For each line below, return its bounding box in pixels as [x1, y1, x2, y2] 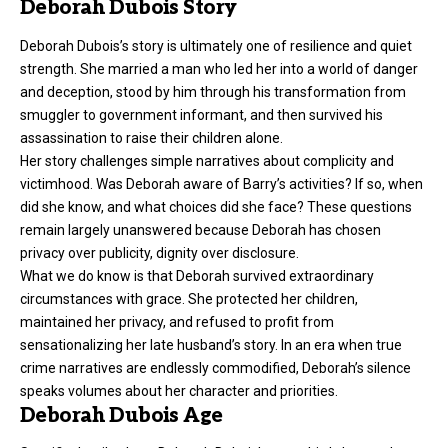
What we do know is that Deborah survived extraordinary [20, 267, 374, 284]
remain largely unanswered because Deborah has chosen [20, 221, 381, 238]
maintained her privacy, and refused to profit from [20, 313, 334, 330]
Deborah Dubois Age [20, 403, 223, 428]
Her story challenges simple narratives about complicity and [20, 152, 394, 169]
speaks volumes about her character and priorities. [20, 382, 338, 399]
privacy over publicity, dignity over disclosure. [20, 244, 299, 261]
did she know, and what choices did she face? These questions [20, 198, 412, 215]
